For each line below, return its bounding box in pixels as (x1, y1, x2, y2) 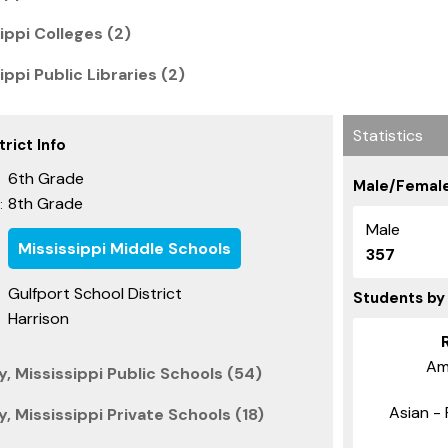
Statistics (353, 124, 423, 146)
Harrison (8, 307, 69, 329)
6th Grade (8, 167, 84, 189)
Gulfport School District (8, 282, 182, 304)
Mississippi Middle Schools (18, 237, 231, 259)
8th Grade (8, 192, 83, 214)
